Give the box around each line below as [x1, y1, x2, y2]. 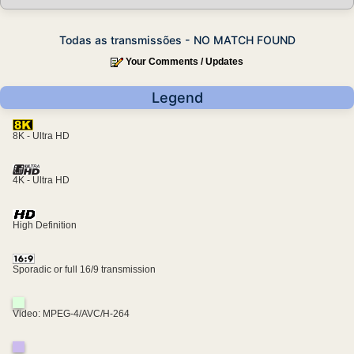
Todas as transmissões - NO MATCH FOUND [58, 33, 296, 47]
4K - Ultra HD [13, 175, 70, 186]
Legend [151, 89, 203, 107]
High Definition [13, 219, 77, 231]
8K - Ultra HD [13, 130, 70, 142]
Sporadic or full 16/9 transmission [13, 264, 156, 276]
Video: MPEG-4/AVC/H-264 [13, 308, 130, 320]
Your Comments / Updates [126, 56, 243, 68]
